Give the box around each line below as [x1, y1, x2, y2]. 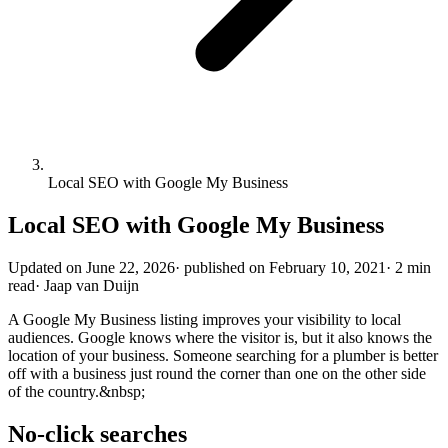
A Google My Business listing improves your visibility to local [8, 310, 401, 328]
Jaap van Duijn [44, 276, 139, 294]
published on [184, 258, 265, 276]
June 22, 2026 [86, 258, 175, 276]
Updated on [8, 258, 82, 276]
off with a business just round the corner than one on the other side [8, 364, 426, 382]
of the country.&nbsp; [8, 382, 145, 400]
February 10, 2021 [269, 258, 386, 276]
